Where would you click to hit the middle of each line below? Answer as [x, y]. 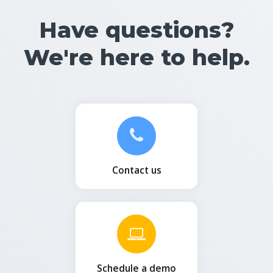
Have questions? [136, 30]
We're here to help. [136, 57]
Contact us [136, 170]
